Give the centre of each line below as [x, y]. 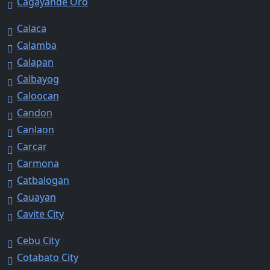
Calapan [35, 62]
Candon [35, 112]
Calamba [37, 45]
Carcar [32, 146]
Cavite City [40, 214]
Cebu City [38, 240]
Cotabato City [48, 257]
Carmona [38, 163]
